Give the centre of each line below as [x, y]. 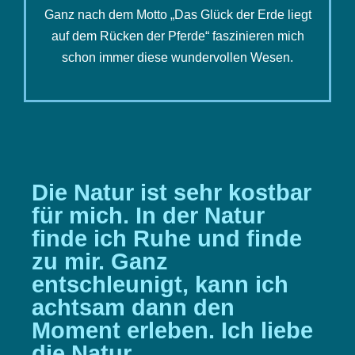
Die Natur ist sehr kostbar [172, 193]
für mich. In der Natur [148, 216]
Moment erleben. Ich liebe [172, 331]
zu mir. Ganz [100, 262]
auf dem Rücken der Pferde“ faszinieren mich [177, 36]
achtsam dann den [133, 308]
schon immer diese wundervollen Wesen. [177, 58]
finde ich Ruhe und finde [167, 239]
